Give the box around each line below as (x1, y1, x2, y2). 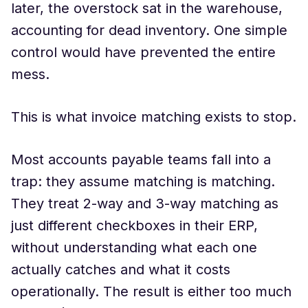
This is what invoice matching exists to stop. (11, 109, 296, 125)
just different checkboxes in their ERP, (11, 217, 258, 234)
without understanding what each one (11, 239, 257, 256)
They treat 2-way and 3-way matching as (11, 195, 278, 212)
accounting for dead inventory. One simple (11, 22, 287, 38)
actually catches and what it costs (11, 261, 230, 278)
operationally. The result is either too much (11, 283, 291, 300)
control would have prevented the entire (11, 44, 276, 60)
